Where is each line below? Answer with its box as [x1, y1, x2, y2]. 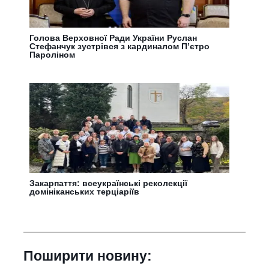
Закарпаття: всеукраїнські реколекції [29, 178, 188, 188]
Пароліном [29, 49, 76, 59]
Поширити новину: [23, 247, 153, 264]
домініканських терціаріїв [29, 186, 140, 196]
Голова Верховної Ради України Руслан [29, 32, 198, 43]
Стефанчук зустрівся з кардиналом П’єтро [29, 41, 210, 51]
